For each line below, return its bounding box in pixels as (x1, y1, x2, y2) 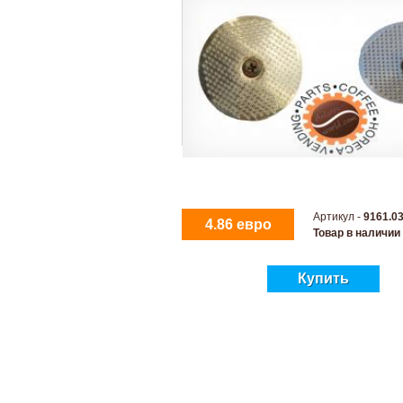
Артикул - (313, 210, 363, 223)
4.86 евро (204, 217, 272, 232)
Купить (298, 271, 349, 286)
